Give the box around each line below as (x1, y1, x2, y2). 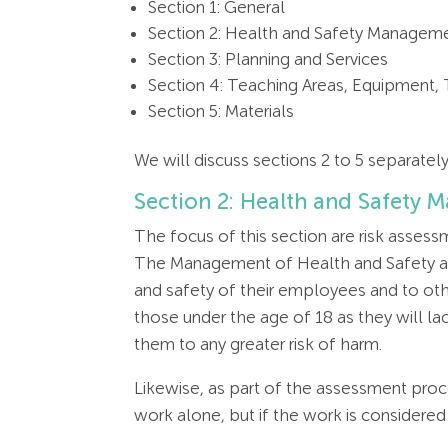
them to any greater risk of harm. (134, 334, 383, 355)
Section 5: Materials (148, 101, 295, 122)
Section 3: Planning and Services (148, 49, 389, 70)
